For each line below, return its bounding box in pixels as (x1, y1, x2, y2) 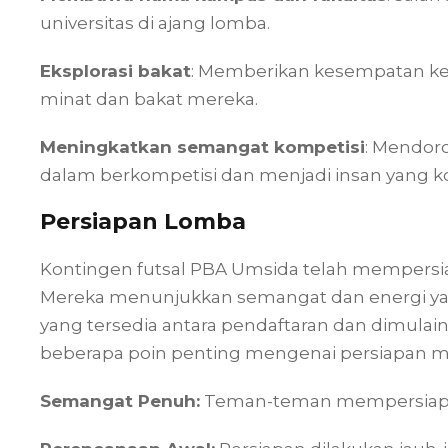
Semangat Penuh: (40, 391, 200, 411)
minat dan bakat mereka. (40, 89, 258, 109)
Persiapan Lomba (40, 208, 246, 235)
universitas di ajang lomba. (40, 13, 270, 33)
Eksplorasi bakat (40, 61, 191, 81)
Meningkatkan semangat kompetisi (40, 137, 365, 157)
